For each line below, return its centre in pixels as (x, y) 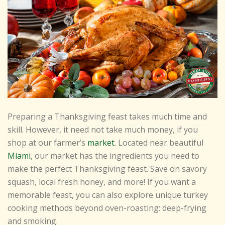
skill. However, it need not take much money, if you (103, 130)
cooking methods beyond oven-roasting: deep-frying (107, 208)
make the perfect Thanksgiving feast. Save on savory (107, 169)
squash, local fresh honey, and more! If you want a (102, 182)
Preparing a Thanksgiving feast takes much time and (107, 117)
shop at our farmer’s (47, 143)
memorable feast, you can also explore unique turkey (108, 195)
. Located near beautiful (159, 143)
